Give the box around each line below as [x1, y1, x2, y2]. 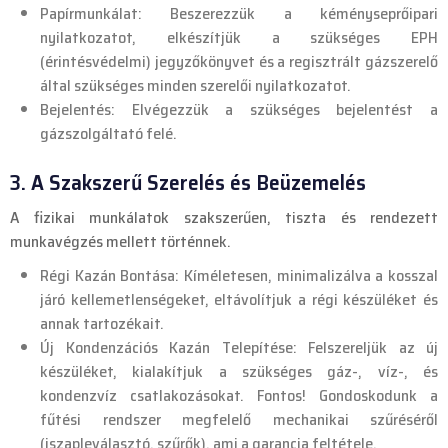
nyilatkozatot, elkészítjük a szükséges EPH [40, 25, 438, 51]
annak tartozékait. [40, 311, 164, 337]
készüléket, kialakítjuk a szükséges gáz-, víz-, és [40, 359, 438, 385]
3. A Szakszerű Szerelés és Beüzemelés [10, 165, 366, 201]
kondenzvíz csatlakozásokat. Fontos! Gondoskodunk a [40, 383, 438, 409]
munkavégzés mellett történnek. [10, 229, 231, 255]
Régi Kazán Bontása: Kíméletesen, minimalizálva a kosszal [40, 263, 438, 289]
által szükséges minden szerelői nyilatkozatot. [40, 73, 351, 99]
